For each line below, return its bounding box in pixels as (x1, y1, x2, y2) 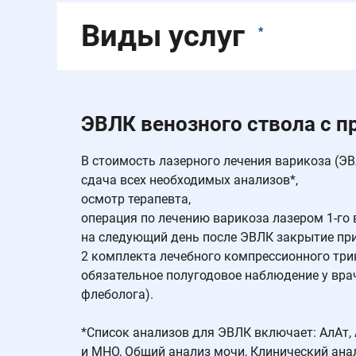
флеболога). (81, 287, 153, 302)
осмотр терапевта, (81, 192, 191, 207)
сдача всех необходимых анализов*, (81, 172, 298, 188)
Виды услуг (81, 18, 252, 53)
